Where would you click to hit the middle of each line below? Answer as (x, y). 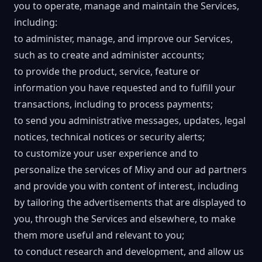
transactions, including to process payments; (113, 104)
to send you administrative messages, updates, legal (130, 120)
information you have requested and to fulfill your (125, 88)
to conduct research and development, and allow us (129, 251)
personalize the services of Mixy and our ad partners (130, 170)
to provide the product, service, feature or (107, 71)
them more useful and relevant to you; (99, 235)
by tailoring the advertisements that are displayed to (130, 202)
